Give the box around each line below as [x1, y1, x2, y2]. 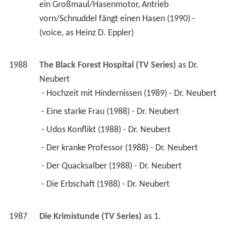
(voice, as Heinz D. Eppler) [39, 28, 136, 38]
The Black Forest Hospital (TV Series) [39, 61, 176, 71]
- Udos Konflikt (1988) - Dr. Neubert [41, 125, 173, 135]
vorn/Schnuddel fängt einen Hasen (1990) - [39, 14, 195, 24]
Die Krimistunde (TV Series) [39, 212, 142, 222]
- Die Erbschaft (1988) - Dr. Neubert [41, 180, 172, 190]
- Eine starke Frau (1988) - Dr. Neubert [41, 107, 181, 117]
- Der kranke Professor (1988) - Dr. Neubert [41, 143, 200, 153]
